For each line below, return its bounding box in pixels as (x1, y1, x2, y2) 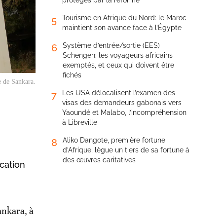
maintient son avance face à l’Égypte (62, 24, 182, 32)
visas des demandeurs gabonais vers (62, 99, 182, 107)
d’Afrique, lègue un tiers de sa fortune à (63, 146, 189, 154)
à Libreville (62, 118, 97, 126)
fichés (63, 71, 81, 79)
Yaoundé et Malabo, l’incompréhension (62, 109, 186, 116)
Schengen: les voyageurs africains (63, 51, 173, 59)
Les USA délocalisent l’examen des (62, 89, 175, 97)
